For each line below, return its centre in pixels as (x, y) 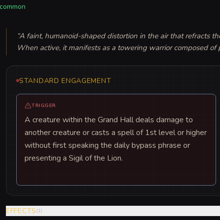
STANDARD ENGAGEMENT (65, 81)
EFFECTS (21, 211)
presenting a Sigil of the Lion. (74, 158)
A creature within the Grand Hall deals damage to (109, 120)
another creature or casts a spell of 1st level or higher (116, 132)
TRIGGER (44, 105)
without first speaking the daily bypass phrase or (107, 145)
